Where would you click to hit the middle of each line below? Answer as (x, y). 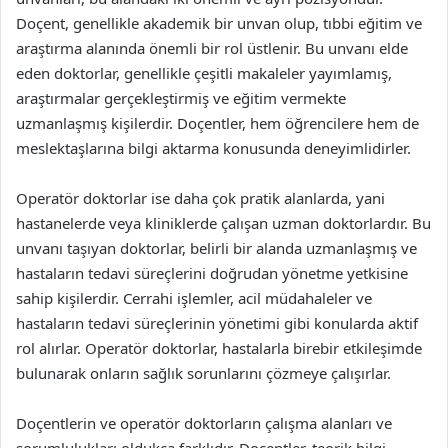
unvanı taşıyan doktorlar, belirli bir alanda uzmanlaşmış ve (216, 248)
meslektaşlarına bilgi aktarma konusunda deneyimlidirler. (213, 148)
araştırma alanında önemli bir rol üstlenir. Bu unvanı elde (212, 48)
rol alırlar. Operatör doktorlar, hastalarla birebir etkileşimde (219, 348)
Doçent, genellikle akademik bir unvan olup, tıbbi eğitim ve (219, 23)
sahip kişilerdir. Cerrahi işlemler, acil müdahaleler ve (194, 298)
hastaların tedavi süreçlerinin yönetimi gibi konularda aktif (217, 323)
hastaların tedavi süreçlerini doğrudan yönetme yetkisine (212, 273)
